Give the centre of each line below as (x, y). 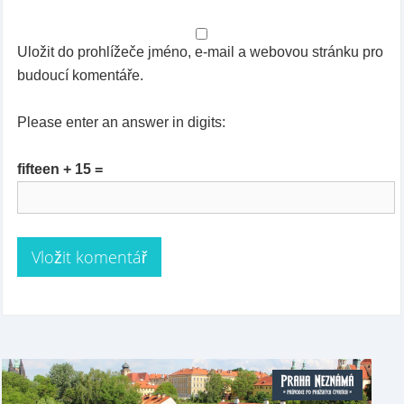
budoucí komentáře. (80, 76)
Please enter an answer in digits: (121, 123)
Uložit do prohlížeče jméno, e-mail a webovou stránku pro (200, 52)
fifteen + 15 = (60, 170)
